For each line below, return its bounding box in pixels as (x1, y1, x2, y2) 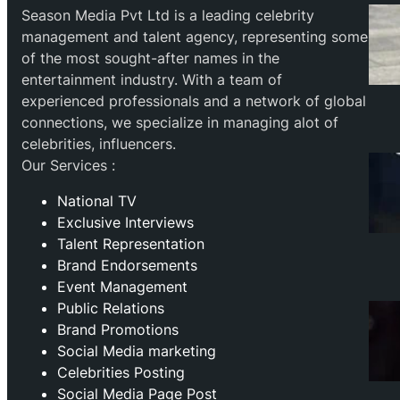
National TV (57, 191, 137, 210)
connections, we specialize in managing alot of (21, 112, 338, 131)
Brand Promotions (57, 320, 179, 338)
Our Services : (21, 155, 115, 174)
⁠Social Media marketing (57, 341, 216, 360)
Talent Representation (57, 234, 204, 253)
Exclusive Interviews (57, 212, 194, 231)
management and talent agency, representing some (21, 27, 368, 46)
